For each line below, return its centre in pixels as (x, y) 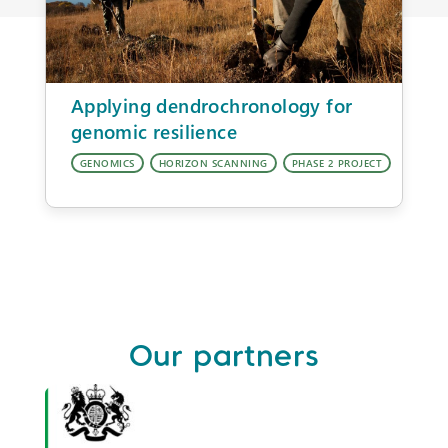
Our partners (224, 355)
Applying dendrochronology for (211, 105)
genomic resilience (153, 131)
